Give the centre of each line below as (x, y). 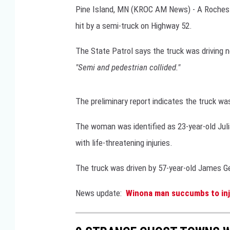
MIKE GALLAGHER (181, 21)
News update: (101, 193)
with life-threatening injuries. (124, 143)
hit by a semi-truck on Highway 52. (134, 26)
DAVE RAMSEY (175, 46)
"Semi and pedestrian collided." (128, 68)
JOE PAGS (169, 72)
